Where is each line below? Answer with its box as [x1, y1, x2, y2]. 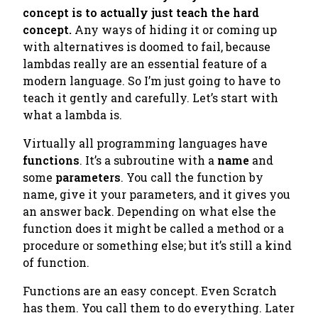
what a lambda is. [23, 107, 122, 122]
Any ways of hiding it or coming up [72, 22, 277, 37]
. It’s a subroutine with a [79, 153, 217, 168]
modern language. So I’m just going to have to [23, 73, 280, 88]
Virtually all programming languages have [23, 136, 268, 150]
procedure [23, 238, 79, 253]
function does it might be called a [23, 221, 216, 236]
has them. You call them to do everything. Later [23, 300, 295, 315]
